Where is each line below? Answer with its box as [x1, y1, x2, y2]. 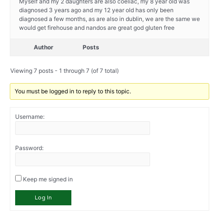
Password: [15, 144, 44, 152]
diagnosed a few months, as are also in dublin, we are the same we [19, 15, 200, 23]
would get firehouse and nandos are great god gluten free [19, 24, 175, 32]
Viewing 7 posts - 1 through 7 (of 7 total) [10, 67, 119, 75]
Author [34, 44, 53, 51]
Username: [15, 113, 44, 121]
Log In [35, 195, 52, 201]
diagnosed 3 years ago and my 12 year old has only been [19, 6, 174, 14]
